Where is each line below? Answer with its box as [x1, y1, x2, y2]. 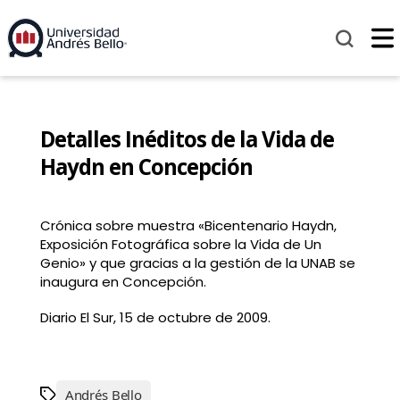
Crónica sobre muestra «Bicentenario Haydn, [39, 216, 337, 236]
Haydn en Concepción [39, 152, 253, 182]
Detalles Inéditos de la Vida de [39, 124, 334, 154]
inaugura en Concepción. [39, 272, 206, 292]
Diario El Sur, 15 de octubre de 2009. [39, 307, 271, 327]
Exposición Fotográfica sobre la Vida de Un [39, 235, 321, 254]
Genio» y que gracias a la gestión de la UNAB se [39, 254, 355, 273]
